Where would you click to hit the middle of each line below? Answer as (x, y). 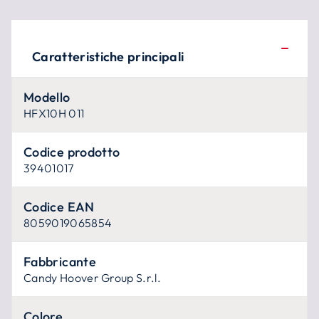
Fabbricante (60, 262)
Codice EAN (59, 207)
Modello (47, 97)
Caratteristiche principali (108, 57)
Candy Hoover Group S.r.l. (92, 278)
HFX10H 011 (54, 113)
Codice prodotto (72, 152)
